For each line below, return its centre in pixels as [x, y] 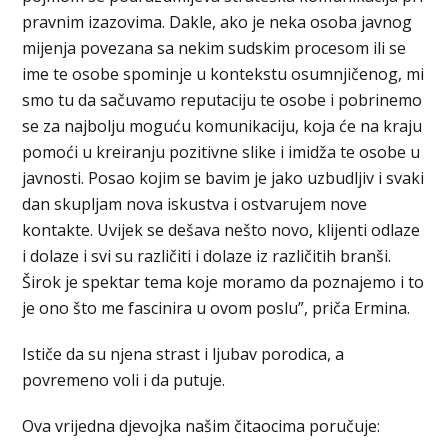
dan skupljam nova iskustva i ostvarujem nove [195, 204]
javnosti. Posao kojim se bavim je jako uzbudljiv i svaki [223, 178]
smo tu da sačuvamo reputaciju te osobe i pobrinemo [222, 100]
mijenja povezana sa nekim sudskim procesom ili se [214, 48]
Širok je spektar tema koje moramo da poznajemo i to [223, 282]
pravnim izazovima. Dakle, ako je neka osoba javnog [217, 22]
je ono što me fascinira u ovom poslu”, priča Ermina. [216, 308]
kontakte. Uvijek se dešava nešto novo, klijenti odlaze [221, 230]
